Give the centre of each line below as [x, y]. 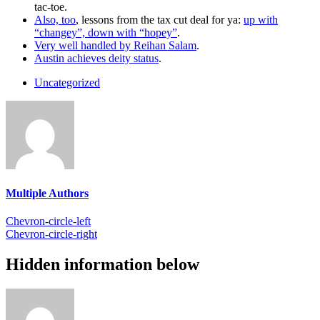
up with [261, 19]
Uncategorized [67, 82]
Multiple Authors [47, 194]
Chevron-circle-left [48, 221]
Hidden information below [102, 265]
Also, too [55, 19]
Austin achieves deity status [96, 58]
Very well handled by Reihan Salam [115, 45]
